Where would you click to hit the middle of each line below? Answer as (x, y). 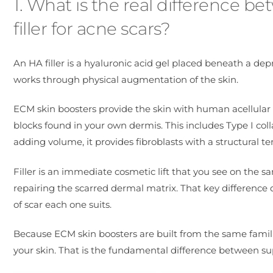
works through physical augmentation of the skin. (126, 80)
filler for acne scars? (92, 28)
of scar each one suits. (62, 204)
